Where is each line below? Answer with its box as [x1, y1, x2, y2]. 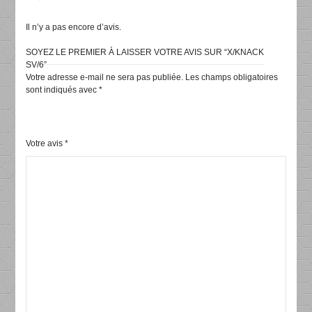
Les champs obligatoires [185, 72, 279, 82]
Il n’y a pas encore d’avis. [26, 22, 122, 32]
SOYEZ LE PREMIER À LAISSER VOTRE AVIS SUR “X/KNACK [26, 47, 265, 57]
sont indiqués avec [26, 84, 100, 95]
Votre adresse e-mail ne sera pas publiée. [26, 72, 184, 82]
